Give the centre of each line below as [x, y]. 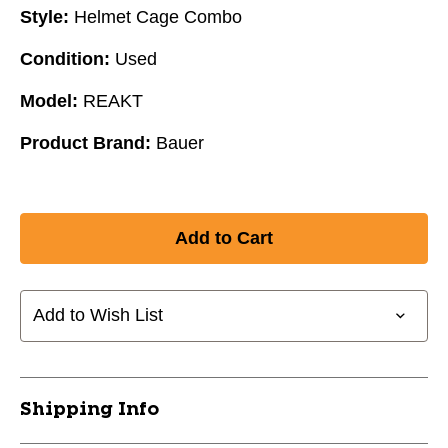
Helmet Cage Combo [158, 16]
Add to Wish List [98, 315]
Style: [44, 16]
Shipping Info [89, 409]
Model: [49, 100]
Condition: [65, 58]
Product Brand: [85, 142]
